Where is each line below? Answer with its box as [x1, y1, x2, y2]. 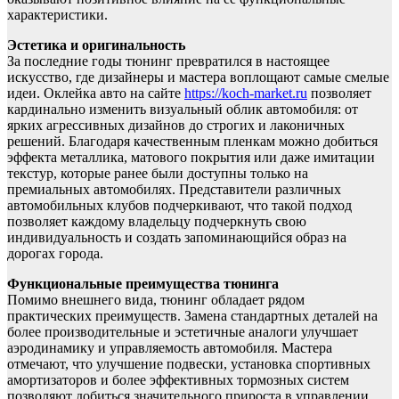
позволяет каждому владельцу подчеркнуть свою [7, 214, 306, 230]
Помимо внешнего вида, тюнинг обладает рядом [7, 292, 305, 308]
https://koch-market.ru [184, 85, 307, 102]
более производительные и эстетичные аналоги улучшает [7, 324, 358, 340]
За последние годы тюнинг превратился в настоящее [7, 53, 330, 69]
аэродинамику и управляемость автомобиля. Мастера [7, 340, 332, 356]
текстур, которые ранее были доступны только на [7, 166, 308, 182]
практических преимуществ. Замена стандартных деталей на [7, 308, 378, 324]
